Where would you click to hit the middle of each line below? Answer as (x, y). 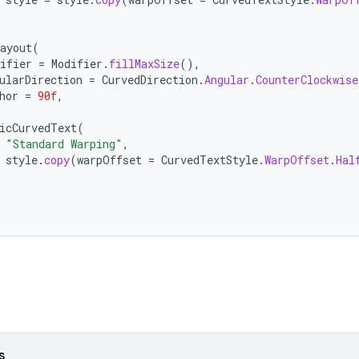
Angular (227, 80)
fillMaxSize (144, 64)
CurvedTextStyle (210, 160)
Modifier (77, 64)
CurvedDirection (150, 80)
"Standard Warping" (64, 144)
